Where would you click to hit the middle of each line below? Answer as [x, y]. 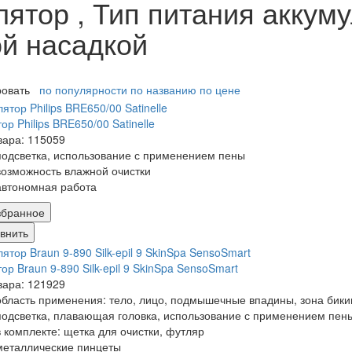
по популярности [83, 90]
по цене [220, 90]
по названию [163, 90]
